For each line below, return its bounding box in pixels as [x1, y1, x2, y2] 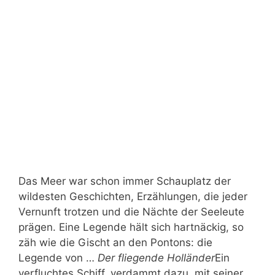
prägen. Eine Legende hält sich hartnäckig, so [18, 220, 244, 233]
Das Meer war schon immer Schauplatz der [18, 174, 231, 187]
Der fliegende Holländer [98, 251, 215, 264]
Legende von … [18, 251, 98, 264]
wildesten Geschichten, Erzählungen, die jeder [18, 190, 247, 203]
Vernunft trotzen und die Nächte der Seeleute [18, 205, 244, 218]
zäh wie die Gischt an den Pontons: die [18, 236, 212, 249]
